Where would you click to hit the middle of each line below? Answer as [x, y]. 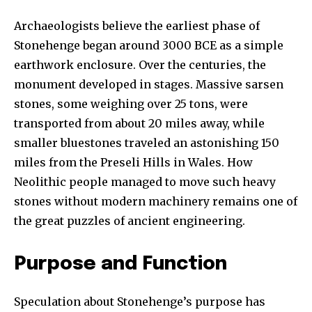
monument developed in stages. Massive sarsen [149, 85]
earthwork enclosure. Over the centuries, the [140, 65]
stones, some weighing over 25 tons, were [131, 104]
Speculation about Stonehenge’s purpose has [140, 302]
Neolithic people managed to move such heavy [145, 182]
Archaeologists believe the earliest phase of [137, 26]
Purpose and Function [120, 265]
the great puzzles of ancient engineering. [130, 221]
